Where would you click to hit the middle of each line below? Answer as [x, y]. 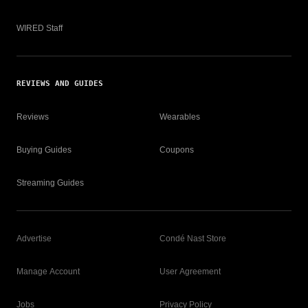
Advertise [34, 239]
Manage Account [48, 272]
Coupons [177, 150]
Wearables [180, 117]
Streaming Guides [50, 183]
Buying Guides [44, 150]
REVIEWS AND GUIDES [60, 84]
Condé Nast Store [193, 239]
